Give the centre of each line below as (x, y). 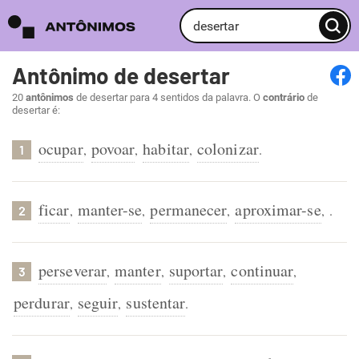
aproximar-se (278, 210)
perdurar (42, 303)
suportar (196, 270)
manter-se (110, 210)
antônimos (50, 97)
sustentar (156, 303)
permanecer (189, 210)
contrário (284, 97)
